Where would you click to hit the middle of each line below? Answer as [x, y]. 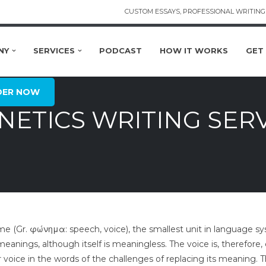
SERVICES [54, 50]
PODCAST [121, 50]
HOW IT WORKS [194, 50]
